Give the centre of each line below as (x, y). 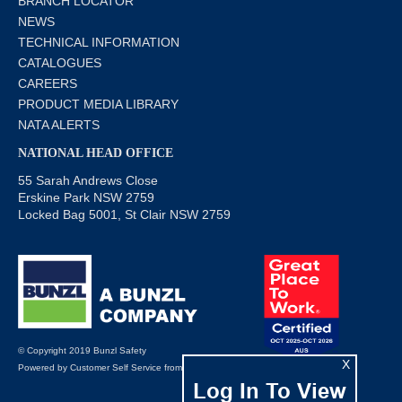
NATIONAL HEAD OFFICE (96, 153)
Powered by (44, 368)
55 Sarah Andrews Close (88, 180)
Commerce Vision (221, 368)
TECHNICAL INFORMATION (99, 42)
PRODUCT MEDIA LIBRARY (98, 104)
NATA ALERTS (59, 124)
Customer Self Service (116, 368)
